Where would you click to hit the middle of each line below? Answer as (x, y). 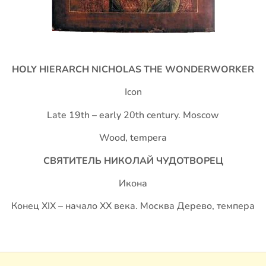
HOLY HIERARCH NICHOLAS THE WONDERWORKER (133, 69)
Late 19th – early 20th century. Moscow (133, 115)
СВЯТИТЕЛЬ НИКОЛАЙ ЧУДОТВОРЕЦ (133, 161)
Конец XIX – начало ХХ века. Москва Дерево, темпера (133, 206)
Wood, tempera (133, 138)
